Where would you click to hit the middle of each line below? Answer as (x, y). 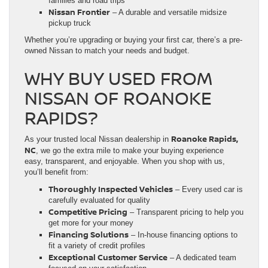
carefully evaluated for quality (99, 200)
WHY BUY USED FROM (118, 78)
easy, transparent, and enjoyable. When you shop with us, (125, 161)
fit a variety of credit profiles (97, 245)
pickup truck (70, 23)
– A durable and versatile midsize (168, 12)
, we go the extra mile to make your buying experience (130, 150)
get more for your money (91, 223)
